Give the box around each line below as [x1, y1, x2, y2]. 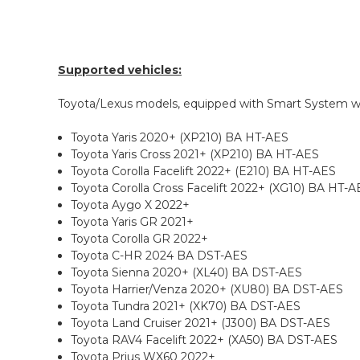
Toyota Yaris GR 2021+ [71, 215, 194, 230]
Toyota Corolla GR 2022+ [71, 231, 209, 247]
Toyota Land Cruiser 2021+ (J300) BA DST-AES [71, 316, 331, 331]
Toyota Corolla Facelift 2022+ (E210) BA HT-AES [71, 164, 337, 179]
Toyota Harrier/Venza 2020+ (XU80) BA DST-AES [71, 282, 344, 297]
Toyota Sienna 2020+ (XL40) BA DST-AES [71, 265, 303, 280]
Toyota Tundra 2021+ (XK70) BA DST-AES [71, 299, 301, 314]
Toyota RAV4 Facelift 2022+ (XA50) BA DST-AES [71, 333, 338, 348]
